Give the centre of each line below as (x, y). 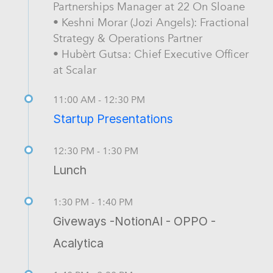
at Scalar (75, 69)
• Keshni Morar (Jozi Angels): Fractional (151, 22)
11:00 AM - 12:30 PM (99, 99)
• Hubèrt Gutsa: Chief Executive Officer (151, 54)
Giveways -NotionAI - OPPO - (134, 221)
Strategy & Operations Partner (128, 38)
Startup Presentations (113, 119)
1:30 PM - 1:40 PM (93, 202)
